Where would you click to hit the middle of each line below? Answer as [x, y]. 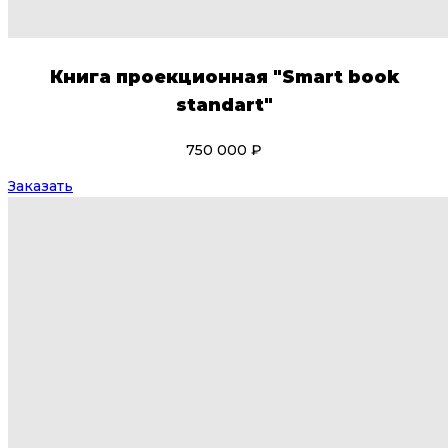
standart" [224, 105]
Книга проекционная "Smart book [224, 77]
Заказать [40, 185]
